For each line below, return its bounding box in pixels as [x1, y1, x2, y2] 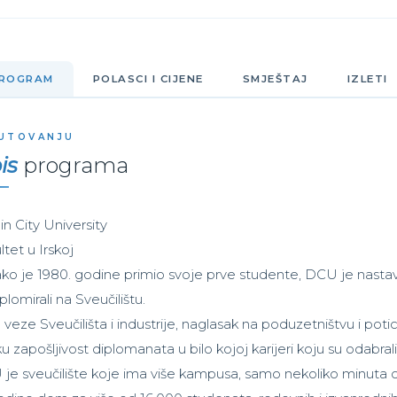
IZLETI [346, 73, 388, 86]
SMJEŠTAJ [242, 73, 308, 86]
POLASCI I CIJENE [92, 73, 204, 86]
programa [18, 152, 128, 179]
